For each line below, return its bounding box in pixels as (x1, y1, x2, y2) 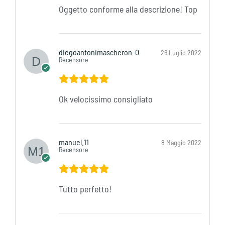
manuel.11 (58, 137, 90, 147)
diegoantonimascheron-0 (58, 47, 141, 57)
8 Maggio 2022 (161, 138, 202, 147)
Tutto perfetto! (58, 183, 111, 195)
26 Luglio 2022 (161, 48, 202, 57)
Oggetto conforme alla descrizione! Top (58, 4, 197, 15)
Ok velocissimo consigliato (58, 93, 153, 105)
